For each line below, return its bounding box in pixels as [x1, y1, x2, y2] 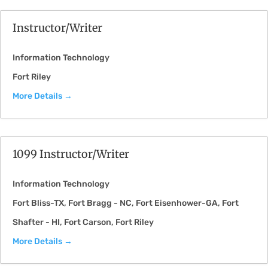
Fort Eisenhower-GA [136, 198, 218, 208]
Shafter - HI [13, 217, 60, 227]
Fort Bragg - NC [68, 198, 132, 208]
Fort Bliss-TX [13, 198, 64, 208]
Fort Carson [64, 217, 111, 227]
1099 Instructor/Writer [13, 147, 129, 161]
